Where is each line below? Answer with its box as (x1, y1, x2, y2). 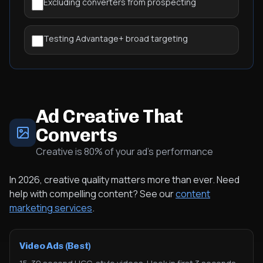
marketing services (9, 201, 92, 214)
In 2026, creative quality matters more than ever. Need (9, 173, 240, 186)
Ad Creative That (36, 105, 183, 127)
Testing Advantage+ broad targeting (43, 33, 188, 44)
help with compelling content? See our (9, 187, 176, 200)
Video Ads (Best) (19, 240, 91, 251)
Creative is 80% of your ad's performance (36, 145, 214, 158)
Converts (36, 124, 117, 146)
